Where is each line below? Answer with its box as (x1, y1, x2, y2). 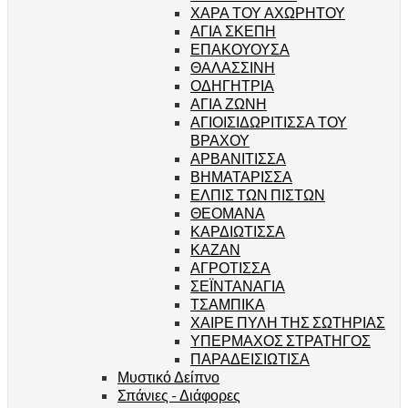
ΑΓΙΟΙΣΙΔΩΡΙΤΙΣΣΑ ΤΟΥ (190, 112, 347, 130)
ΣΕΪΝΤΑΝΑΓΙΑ (190, 276, 285, 294)
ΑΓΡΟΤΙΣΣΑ (190, 258, 270, 276)
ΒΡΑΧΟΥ (190, 130, 250, 148)
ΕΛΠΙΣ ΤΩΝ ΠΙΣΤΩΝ (190, 185, 325, 203)
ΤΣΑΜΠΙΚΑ (190, 294, 265, 312)
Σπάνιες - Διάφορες (117, 385, 240, 403)
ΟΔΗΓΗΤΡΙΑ (190, 76, 274, 94)
